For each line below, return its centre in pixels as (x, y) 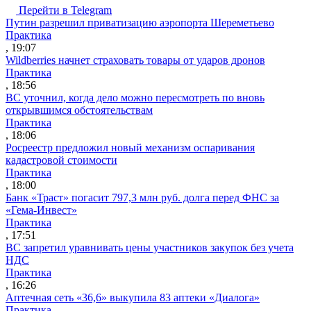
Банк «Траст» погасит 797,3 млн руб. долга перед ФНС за (142, 197)
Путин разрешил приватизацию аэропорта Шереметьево (140, 22)
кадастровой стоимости (61, 160)
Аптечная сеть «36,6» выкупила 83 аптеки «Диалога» (133, 297)
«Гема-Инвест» (41, 210)
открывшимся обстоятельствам (79, 110)
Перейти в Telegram (65, 10)
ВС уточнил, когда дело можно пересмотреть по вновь (135, 97)
